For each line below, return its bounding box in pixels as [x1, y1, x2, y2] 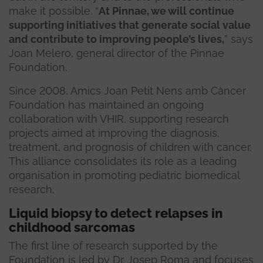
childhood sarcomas [9, 220, 135, 235]
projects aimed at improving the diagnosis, [9, 127, 220, 140]
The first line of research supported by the [9, 240, 218, 252]
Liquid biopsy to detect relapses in [9, 205, 222, 221]
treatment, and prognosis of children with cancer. [9, 141, 251, 154]
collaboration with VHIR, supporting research [9, 113, 229, 126]
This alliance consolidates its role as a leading [9, 155, 237, 168]
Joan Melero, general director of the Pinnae [9, 47, 224, 60]
